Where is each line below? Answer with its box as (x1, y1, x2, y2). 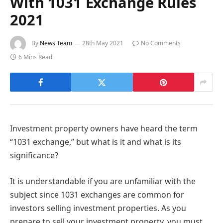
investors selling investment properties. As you (10, 202, 186, 214)
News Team (40, 39, 72, 48)
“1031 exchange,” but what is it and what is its (10, 136, 181, 148)
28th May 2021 (82, 39, 123, 48)
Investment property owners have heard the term (10, 123, 198, 134)
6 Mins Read (18, 53, 52, 62)
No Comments (141, 39, 181, 48)
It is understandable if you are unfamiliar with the (10, 175, 196, 187)
